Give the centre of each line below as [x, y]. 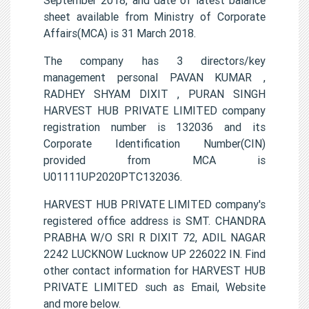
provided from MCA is [154, 160]
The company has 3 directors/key [154, 60]
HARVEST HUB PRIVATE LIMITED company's [154, 204]
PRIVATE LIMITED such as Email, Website [154, 287]
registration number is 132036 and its [154, 127]
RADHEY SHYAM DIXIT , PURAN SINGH [154, 93]
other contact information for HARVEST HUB [154, 270]
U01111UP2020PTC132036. [113, 176]
